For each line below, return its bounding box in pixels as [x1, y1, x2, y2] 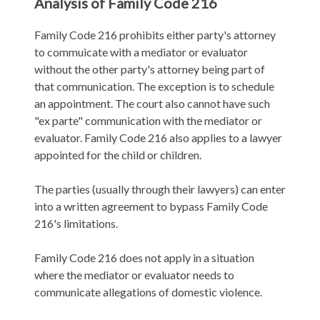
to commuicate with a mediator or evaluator [34, 45, 248, 59]
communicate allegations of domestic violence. [34, 285, 262, 299]
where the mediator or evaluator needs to [34, 268, 234, 282]
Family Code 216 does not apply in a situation [34, 251, 254, 265]
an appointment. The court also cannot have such [34, 96, 270, 111]
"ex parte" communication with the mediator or [34, 114, 262, 128]
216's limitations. [34, 216, 118, 231]
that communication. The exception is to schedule [34, 79, 274, 94]
